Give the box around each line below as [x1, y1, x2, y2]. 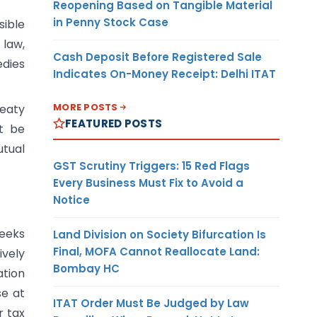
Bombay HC [53, 260, 120, 276]
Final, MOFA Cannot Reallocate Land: [53, 243, 260, 259]
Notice [53, 192, 90, 207]
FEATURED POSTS [65, 115, 163, 131]
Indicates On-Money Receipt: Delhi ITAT [53, 66, 276, 81]
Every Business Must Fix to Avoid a [53, 175, 243, 190]
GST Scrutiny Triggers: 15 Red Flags [53, 158, 250, 173]
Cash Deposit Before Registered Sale [53, 49, 262, 64]
